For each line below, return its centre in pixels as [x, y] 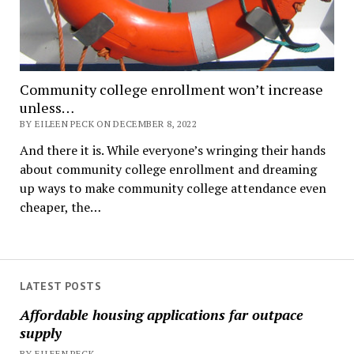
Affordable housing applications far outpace [161, 314]
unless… [47, 108]
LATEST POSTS [60, 286]
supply [40, 332]
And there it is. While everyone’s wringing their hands [172, 151]
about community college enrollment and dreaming [168, 169]
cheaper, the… [60, 207]
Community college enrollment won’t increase [171, 90]
